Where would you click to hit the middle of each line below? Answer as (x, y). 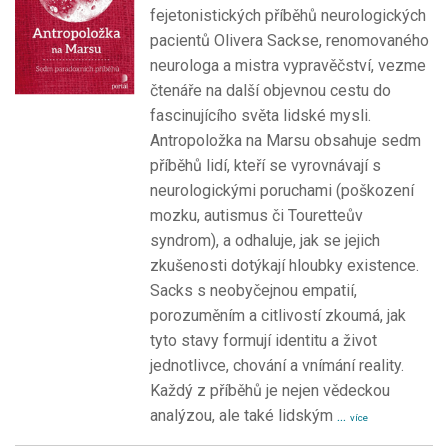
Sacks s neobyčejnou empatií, (253, 291)
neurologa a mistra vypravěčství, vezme (288, 66)
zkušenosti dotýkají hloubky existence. (284, 266)
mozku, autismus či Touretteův (256, 216)
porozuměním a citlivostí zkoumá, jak (278, 316)
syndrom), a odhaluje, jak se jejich (265, 241)
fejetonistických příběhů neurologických (288, 16)
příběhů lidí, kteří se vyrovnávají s (265, 166)
